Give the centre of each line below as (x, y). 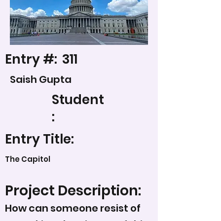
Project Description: (73, 191)
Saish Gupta (41, 79)
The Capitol (28, 159)
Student (78, 100)
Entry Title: (39, 139)
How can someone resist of (73, 208)
